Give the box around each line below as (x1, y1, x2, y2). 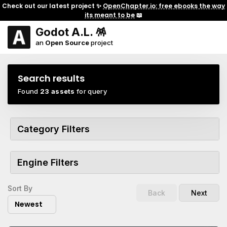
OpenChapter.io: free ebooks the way (103, 1, 225, 10)
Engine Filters (17, 157, 79, 168)
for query (74, 87, 107, 95)
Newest (15, 199, 43, 209)
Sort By (8, 184, 32, 193)
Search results (18, 72, 85, 85)
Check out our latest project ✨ (2, 1, 103, 10)
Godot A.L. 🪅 (35, 25, 106, 39)
